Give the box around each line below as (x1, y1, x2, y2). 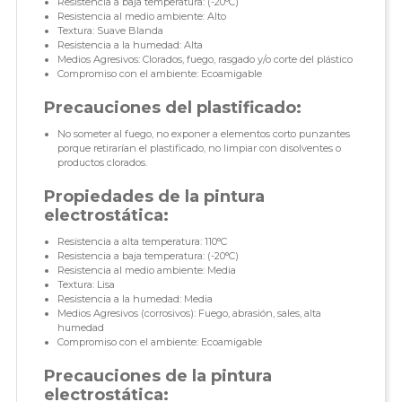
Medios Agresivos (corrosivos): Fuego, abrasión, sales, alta (57, 307, 321, 320)
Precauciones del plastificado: (43, 98, 301, 118)
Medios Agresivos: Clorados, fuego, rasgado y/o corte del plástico (57, 53, 353, 66)
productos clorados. (57, 156, 147, 170)
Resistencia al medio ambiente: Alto (57, 10, 226, 23)
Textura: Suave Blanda (57, 24, 163, 38)
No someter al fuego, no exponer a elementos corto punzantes (57, 127, 350, 141)
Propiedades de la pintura (43, 187, 265, 207)
